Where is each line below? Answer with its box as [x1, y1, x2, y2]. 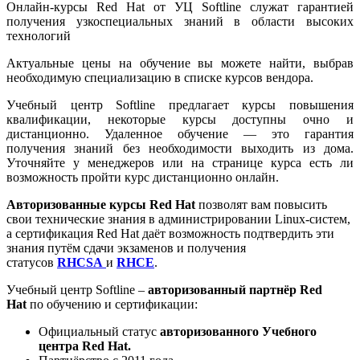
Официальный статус [39, 324, 160, 338]
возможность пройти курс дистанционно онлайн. [6, 170, 279, 184]
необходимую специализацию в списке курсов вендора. [6, 70, 313, 84]
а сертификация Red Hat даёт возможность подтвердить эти [6, 226, 334, 240]
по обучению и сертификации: [27, 297, 198, 311]
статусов [6, 255, 57, 269]
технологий [6, 28, 71, 43]
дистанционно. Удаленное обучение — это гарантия [6, 126, 354, 141]
